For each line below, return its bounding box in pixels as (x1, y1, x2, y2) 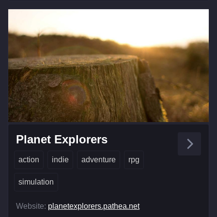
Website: (16, 202, 46, 211)
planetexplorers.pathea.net (48, 202, 139, 211)
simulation (18, 178, 54, 186)
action (18, 155, 39, 164)
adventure (81, 155, 116, 164)
